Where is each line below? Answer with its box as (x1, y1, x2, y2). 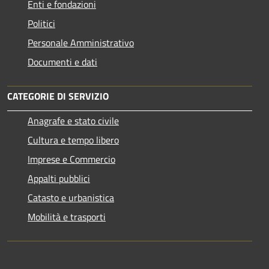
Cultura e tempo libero (28, 133, 119, 148)
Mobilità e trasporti (28, 210, 106, 225)
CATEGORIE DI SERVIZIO (7, 89, 109, 104)
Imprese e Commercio (28, 152, 115, 167)
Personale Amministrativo (28, 35, 134, 50)
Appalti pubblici (28, 171, 90, 186)
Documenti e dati (28, 55, 97, 70)
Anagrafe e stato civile (28, 113, 119, 128)
